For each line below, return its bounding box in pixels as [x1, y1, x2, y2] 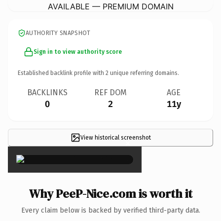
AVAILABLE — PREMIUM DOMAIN [47, 1, 174, 11]
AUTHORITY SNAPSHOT [26, 29, 91, 37]
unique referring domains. [109, 69, 179, 76]
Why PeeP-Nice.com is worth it [29, 185, 192, 202]
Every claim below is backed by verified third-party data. [21, 206, 200, 215]
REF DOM [94, 87, 127, 97]
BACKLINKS [27, 87, 68, 97]
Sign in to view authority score [34, 48, 122, 55]
